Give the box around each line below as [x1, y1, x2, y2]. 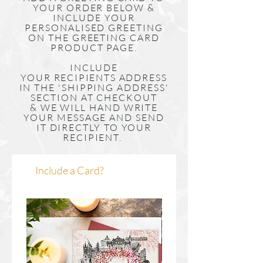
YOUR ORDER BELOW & [33, 2, 155, 14]
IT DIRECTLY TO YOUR [36, 122, 152, 134]
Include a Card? [35, 164, 104, 177]
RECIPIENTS [53, 72, 116, 84]
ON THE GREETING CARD [28, 32, 160, 44]
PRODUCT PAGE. [50, 42, 137, 54]
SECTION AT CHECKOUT [31, 92, 157, 104]
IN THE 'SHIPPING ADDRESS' [19, 82, 169, 94]
